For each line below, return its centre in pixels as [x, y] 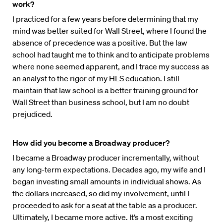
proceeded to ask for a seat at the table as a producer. [105, 205]
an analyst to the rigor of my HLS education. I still [96, 79]
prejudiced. [32, 114]
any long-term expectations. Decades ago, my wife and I [109, 170]
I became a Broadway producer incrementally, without [106, 158]
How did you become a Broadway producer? [91, 143]
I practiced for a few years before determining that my [105, 19]
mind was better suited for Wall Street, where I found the [110, 31]
